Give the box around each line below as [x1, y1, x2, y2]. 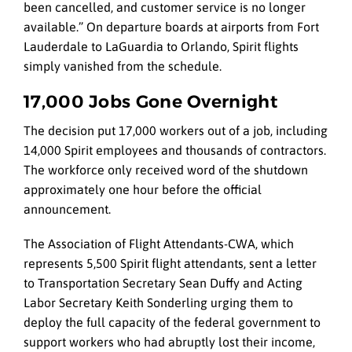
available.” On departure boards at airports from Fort [24, 20, 319, 35]
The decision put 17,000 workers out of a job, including [24, 123, 328, 138]
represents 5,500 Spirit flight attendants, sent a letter [24, 256, 317, 271]
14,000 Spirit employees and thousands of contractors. [24, 143, 326, 158]
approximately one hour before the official [24, 182, 262, 197]
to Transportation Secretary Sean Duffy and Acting [24, 276, 302, 291]
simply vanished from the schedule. [24, 59, 222, 74]
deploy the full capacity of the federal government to [24, 315, 321, 330]
